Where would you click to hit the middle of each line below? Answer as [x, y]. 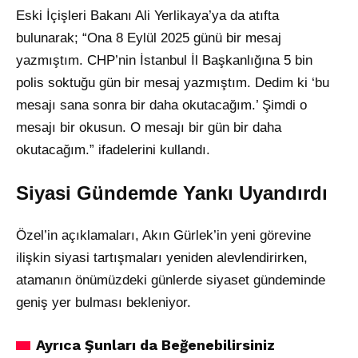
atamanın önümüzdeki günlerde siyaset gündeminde [171, 280]
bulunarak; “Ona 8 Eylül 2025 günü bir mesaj [149, 38]
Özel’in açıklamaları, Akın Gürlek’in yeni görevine [163, 236]
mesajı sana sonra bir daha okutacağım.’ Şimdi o [161, 105]
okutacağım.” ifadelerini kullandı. [113, 150]
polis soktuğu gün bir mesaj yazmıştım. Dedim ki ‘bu [173, 83]
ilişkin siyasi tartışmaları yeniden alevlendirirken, [162, 258]
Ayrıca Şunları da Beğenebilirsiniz [155, 345]
